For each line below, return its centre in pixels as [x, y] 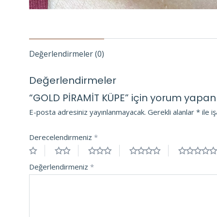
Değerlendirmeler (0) [67, 54]
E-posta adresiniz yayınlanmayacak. [87, 112]
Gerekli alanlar [172, 112]
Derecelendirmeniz [62, 137]
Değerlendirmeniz [60, 166]
